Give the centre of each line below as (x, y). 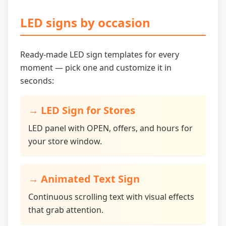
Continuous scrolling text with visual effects (111, 197)
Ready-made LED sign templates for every (100, 54)
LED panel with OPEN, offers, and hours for (110, 128)
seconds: (37, 81)
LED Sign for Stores (88, 110)
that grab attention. (66, 210)
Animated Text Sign (90, 179)
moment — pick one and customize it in (96, 68)
